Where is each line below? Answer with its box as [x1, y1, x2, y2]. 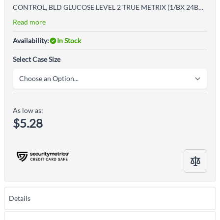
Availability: [13, 36, 49, 45]
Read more [13, 18, 46, 26]
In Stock [57, 36, 81, 45]
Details [9, 194, 30, 203]
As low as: [13, 106, 43, 114]
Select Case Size [13, 55, 60, 63]
